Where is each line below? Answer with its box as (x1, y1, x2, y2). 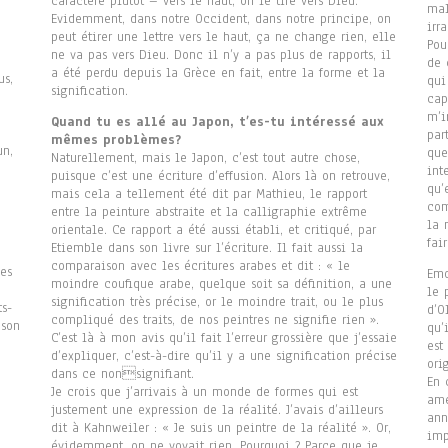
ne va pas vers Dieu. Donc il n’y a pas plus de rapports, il (50, 46, 391, 65)
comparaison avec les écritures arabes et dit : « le (50, 257, 350, 276)
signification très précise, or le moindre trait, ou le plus (50, 293, 383, 312)
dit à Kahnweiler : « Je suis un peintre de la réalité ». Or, (50, 419, 391, 438)
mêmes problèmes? (50, 131, 181, 150)
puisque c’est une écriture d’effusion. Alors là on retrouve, (50, 167, 390, 186)
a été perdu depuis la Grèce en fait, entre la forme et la (50, 64, 385, 83)
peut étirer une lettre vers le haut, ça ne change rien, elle (50, 28, 396, 47)
